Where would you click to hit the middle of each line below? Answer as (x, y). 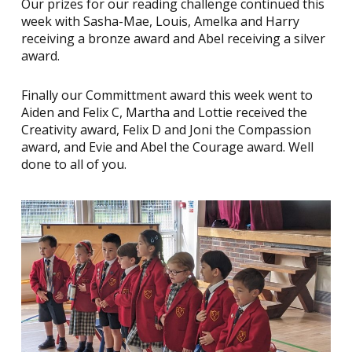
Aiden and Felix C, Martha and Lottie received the (164, 112)
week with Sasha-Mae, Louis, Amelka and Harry (160, 21)
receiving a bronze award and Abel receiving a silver (173, 38)
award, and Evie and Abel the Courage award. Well (167, 147)
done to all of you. (73, 164)
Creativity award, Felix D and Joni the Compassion (166, 130)
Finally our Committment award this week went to (167, 95)
